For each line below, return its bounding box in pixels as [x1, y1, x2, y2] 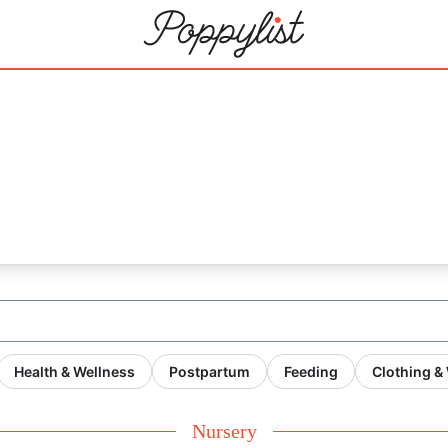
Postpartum [169, 363, 250, 380]
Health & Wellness [14, 363, 135, 380]
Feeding [284, 363, 338, 380]
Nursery [191, 420, 257, 442]
